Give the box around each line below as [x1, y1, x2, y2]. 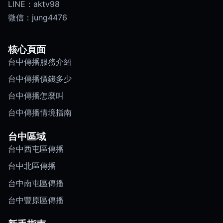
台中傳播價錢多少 [8, 73, 72, 84]
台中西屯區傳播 [8, 144, 64, 154]
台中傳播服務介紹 [8, 56, 72, 67]
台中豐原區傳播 [8, 195, 64, 205]
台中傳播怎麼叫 [8, 90, 64, 101]
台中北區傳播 [8, 161, 56, 171]
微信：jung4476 [8, 12, 67, 22]
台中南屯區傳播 [8, 178, 64, 188]
